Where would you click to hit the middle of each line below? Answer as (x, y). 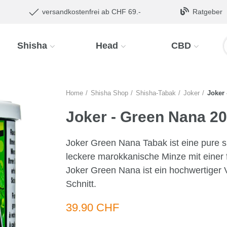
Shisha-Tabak (156, 93)
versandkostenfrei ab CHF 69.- (92, 12)
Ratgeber (207, 12)
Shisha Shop (109, 93)
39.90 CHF (92, 207)
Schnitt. (81, 184)
